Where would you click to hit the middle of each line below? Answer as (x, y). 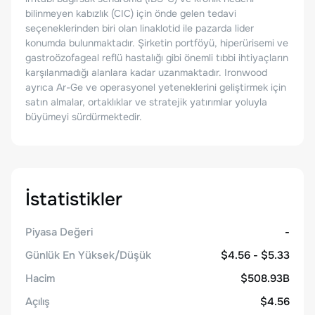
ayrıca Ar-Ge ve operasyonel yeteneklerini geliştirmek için (156, 87)
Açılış (38, 302)
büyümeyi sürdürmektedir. (84, 117)
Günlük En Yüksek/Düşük (88, 255)
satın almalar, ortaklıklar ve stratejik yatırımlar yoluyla (146, 102)
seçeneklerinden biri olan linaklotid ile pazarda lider (140, 28)
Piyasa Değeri (59, 232)
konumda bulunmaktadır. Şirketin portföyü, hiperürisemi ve (157, 43)
